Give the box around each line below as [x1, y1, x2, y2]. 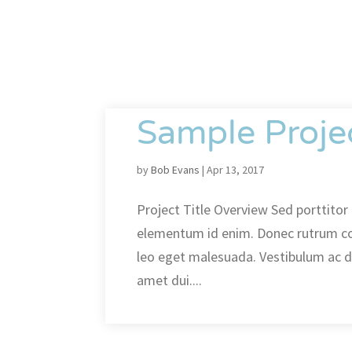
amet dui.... [137, 271, 203, 289]
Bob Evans [151, 163, 200, 177]
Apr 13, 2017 [207, 163, 265, 177]
